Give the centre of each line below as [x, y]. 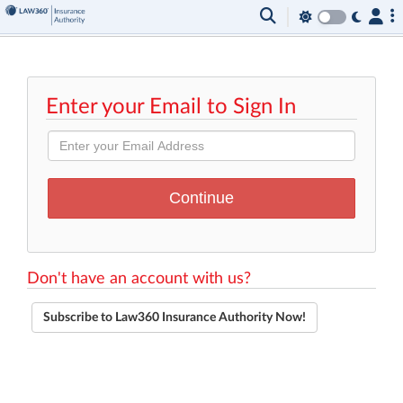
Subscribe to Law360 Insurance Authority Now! [175, 318]
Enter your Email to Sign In [171, 107]
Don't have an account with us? [139, 279]
